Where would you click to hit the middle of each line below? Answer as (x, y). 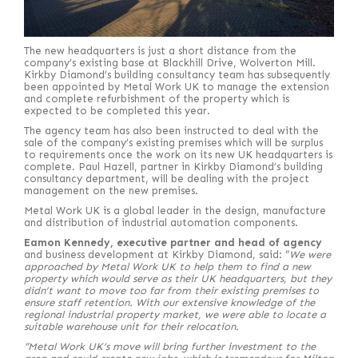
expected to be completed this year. (119, 111)
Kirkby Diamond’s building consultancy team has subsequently (177, 75)
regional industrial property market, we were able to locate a (175, 315)
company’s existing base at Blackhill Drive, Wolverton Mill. (170, 63)
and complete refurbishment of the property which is (157, 99)
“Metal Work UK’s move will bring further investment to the (170, 347)
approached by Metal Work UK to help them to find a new (167, 267)
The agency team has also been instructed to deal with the (171, 131)
